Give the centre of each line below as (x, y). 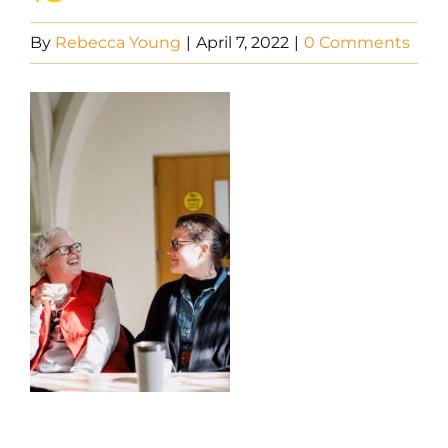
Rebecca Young (118, 42)
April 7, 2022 (242, 42)
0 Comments (357, 42)
